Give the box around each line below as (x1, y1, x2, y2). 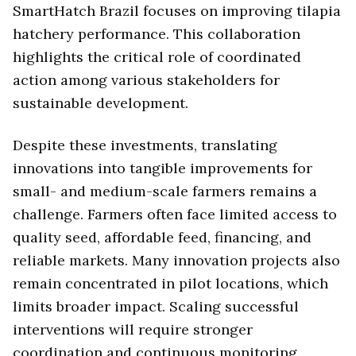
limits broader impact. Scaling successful (13, 296, 299, 315)
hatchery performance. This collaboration (13, 25, 300, 44)
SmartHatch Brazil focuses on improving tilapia (13, 2, 341, 21)
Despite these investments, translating (13, 135, 277, 154)
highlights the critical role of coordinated (13, 48, 301, 67)
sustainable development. (13, 94, 188, 113)
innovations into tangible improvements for (13, 158, 312, 177)
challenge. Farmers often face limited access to (13, 204, 337, 223)
